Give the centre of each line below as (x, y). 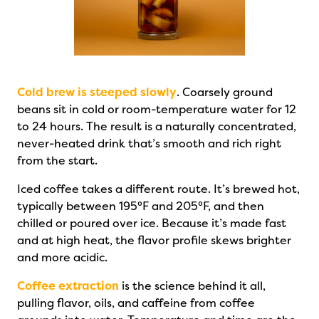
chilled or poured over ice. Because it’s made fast (152, 223)
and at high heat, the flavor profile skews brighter (154, 240)
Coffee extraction (68, 286)
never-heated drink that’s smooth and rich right (149, 143)
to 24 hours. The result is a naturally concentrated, (157, 126)
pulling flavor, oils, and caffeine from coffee (136, 303)
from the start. (57, 161)
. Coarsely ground (225, 92)
